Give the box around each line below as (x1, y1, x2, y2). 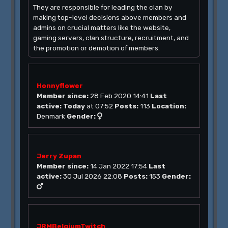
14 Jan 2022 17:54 (90, 162, 148, 170)
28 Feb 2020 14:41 (90, 92, 149, 100)
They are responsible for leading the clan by (33, 3, 173, 11)
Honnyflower (37, 81, 83, 90)
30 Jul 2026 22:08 (63, 172, 123, 180)
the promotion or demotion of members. (33, 44, 160, 52)
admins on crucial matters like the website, (33, 23, 171, 32)
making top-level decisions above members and (33, 13, 187, 21)
